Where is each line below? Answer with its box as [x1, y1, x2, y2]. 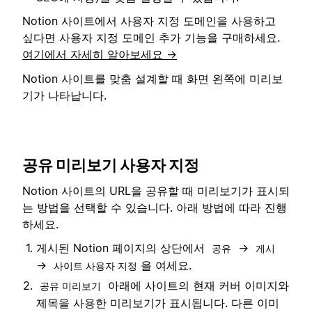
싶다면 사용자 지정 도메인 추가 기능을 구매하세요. [22, 31, 280, 45]
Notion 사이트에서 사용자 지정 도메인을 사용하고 [22, 14, 276, 29]
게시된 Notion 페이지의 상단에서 [36, 240, 208, 255]
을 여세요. [141, 258, 192, 272]
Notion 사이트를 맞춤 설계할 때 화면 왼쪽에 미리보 [22, 71, 283, 86]
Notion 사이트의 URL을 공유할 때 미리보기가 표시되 [22, 183, 290, 198]
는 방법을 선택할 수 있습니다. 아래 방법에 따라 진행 [22, 200, 287, 214]
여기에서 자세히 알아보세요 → [22, 47, 177, 62]
